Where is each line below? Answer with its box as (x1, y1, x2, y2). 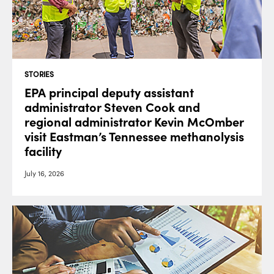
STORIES (24, 70, 54, 80)
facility (24, 144, 62, 160)
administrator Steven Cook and (24, 100, 200, 116)
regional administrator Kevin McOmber (24, 114, 243, 131)
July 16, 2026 (24, 169, 64, 179)
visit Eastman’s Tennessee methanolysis (24, 129, 244, 146)
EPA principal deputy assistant (24, 85, 194, 102)
